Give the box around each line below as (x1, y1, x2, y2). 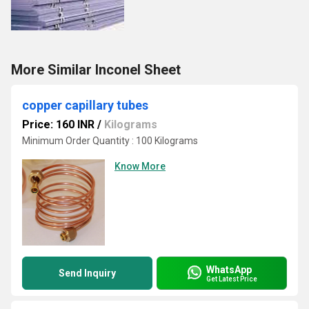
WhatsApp (206, 263, 252, 275)
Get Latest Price (206, 275, 257, 283)
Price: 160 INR (22, 118, 94, 131)
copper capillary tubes (22, 98, 148, 112)
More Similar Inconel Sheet (11, 61, 181, 78)
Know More (114, 161, 166, 172)
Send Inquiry (59, 268, 116, 279)
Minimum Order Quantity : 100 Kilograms (22, 135, 198, 146)
